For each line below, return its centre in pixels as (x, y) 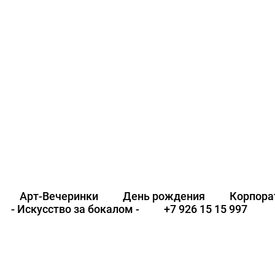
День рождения (164, 196)
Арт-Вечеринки (59, 196)
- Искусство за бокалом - (75, 209)
